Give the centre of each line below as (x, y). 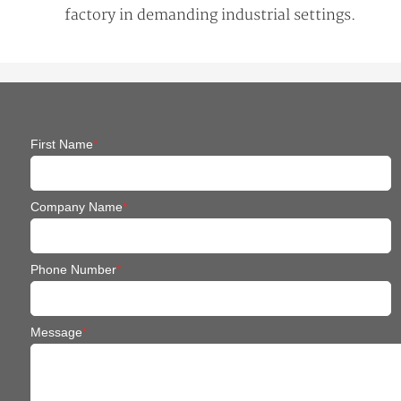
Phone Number (73, 269)
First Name (61, 144)
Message (56, 332)
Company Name (76, 207)
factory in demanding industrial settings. (210, 15)
